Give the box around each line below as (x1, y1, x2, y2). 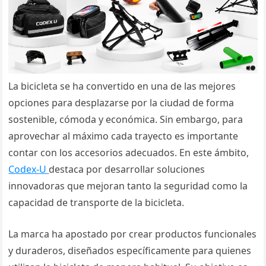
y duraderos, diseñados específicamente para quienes (8, 244, 252, 258)
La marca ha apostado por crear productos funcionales (8, 227, 257, 241)
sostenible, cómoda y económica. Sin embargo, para (8, 113, 243, 126)
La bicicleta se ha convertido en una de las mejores (8, 80, 236, 93)
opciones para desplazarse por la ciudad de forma (8, 96, 235, 110)
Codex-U (8, 163, 49, 176)
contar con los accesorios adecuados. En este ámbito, (8, 146, 249, 160)
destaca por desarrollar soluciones (49, 163, 205, 176)
